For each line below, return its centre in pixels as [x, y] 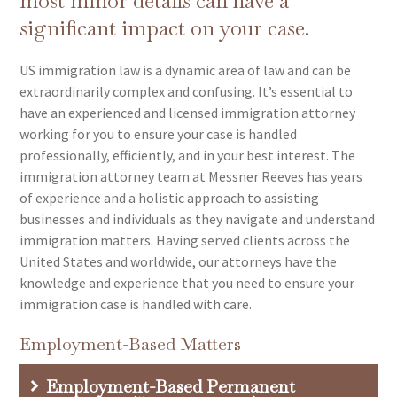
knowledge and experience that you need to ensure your [187, 283]
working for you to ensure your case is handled [159, 134]
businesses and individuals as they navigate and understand [198, 219]
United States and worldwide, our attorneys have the [179, 261]
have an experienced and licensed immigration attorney [188, 113]
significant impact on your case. [165, 28]
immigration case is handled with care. [136, 304]
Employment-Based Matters [131, 344]
